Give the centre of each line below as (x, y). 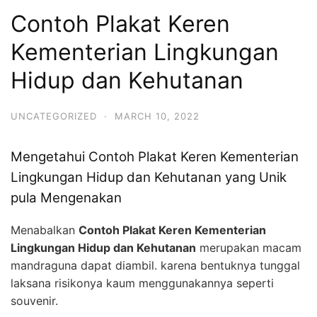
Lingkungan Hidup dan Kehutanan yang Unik (149, 178)
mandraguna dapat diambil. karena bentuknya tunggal (155, 266)
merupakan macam (249, 248)
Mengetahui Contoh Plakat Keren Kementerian (155, 157)
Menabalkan (45, 230)
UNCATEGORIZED (54, 116)
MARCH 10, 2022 (157, 116)
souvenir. (34, 301)
